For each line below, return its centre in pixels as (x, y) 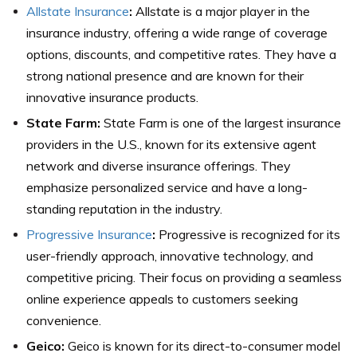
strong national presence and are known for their (165, 76)
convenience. (64, 321)
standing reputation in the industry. (124, 209)
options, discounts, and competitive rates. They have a (181, 55)
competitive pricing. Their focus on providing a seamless (184, 278)
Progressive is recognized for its (249, 235)
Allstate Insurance (78, 12)
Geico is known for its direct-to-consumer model (204, 346)
